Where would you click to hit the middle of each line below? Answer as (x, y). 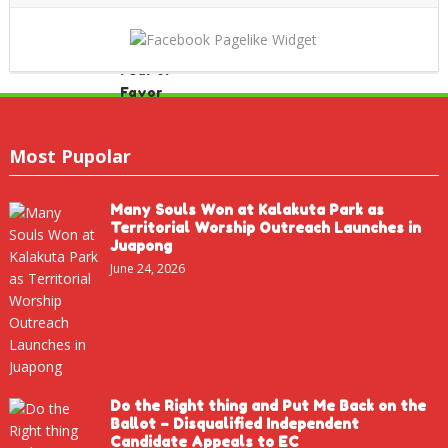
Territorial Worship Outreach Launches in (265, 227)
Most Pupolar (69, 155)
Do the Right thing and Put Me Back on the (267, 405)
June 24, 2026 (147, 268)
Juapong (140, 245)
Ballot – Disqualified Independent (234, 423)
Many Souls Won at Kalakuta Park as (246, 209)
